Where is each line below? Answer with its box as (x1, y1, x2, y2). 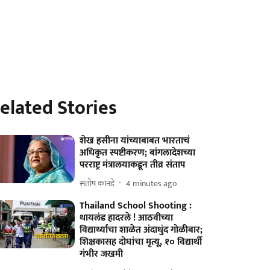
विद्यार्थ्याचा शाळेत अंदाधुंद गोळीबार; (80, 222, 203, 238)
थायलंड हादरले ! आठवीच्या (80, 210, 174, 226)
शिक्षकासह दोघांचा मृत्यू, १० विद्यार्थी (80, 234, 202, 250)
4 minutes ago (126, 176, 178, 190)
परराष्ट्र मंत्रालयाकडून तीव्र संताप (80, 157, 186, 173)
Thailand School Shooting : (80, 198, 192, 214)
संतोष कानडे (80, 176, 115, 190)
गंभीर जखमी (80, 246, 124, 262)
